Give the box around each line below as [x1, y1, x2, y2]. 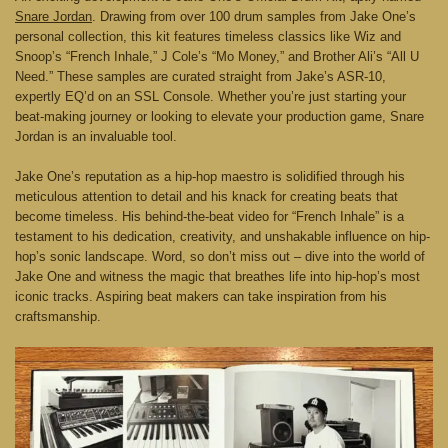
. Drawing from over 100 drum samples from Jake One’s [92, 8, 416, 24]
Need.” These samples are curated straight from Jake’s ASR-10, [15, 68, 386, 84]
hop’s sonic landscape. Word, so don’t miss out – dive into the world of [15, 248, 425, 264]
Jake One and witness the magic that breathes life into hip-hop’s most [15, 268, 420, 284]
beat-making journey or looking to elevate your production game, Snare [15, 108, 424, 124]
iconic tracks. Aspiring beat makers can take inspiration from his [15, 288, 387, 304]
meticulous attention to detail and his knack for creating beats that [15, 188, 398, 204]
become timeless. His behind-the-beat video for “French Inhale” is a [15, 208, 404, 224]
